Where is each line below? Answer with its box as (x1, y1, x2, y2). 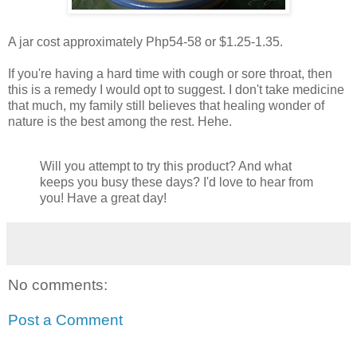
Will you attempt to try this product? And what (40, 159, 292, 174)
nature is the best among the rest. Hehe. (8, 115, 232, 129)
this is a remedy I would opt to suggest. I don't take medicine (8, 83, 344, 97)
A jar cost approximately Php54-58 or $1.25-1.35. (8, 35, 283, 49)
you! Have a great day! (40, 191, 167, 206)
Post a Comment (8, 311, 123, 328)
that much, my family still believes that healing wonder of (8, 99, 324, 113)
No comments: (8, 277, 108, 294)
